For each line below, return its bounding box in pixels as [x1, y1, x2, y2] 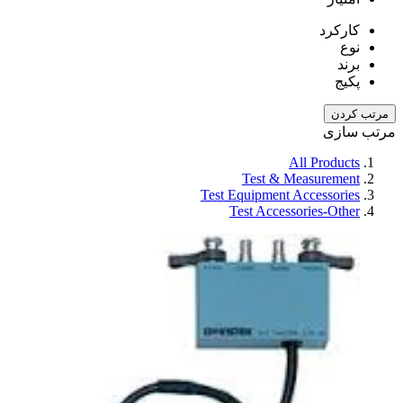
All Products [289, 154, 360, 170]
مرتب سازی [323, 123, 396, 139]
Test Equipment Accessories [201, 186, 360, 202]
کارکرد [319, 22, 360, 38]
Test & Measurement [242, 170, 360, 186]
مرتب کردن [331, 106, 389, 121]
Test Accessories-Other [229, 202, 360, 219]
